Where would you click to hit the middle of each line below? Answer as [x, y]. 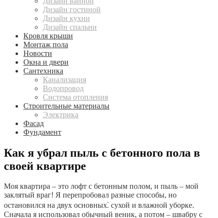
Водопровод [63, 88]
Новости [38, 53]
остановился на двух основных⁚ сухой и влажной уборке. [99, 205]
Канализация [64, 79]
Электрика [61, 114]
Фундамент [42, 132]
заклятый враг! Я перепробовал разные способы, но [90, 195]
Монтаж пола [46, 44]
